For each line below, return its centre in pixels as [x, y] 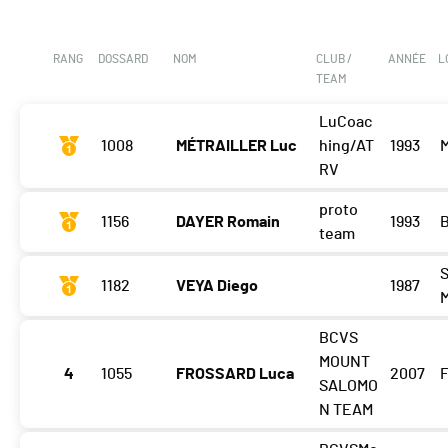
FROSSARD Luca [235, 374]
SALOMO [348, 386]
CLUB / [334, 59]
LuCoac [345, 122]
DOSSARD [123, 59]
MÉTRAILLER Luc [236, 146]
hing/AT [346, 146]
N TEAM [345, 410]
